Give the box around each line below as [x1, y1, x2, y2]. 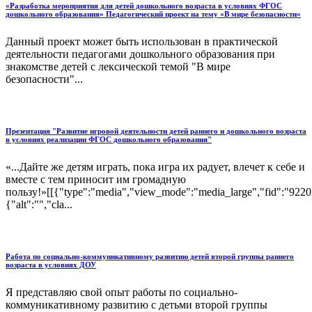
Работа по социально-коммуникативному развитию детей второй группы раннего [6, 251, 294, 260]
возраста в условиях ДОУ [6, 260, 96, 269]
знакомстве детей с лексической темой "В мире [6, 60, 231, 72]
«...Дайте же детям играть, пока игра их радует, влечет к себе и [6, 160, 305, 173]
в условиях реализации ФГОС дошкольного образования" [6, 134, 212, 143]
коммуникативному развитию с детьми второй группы [6, 298, 267, 311]
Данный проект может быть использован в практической [6, 35, 278, 47]
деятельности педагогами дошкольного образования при [6, 47, 275, 60]
